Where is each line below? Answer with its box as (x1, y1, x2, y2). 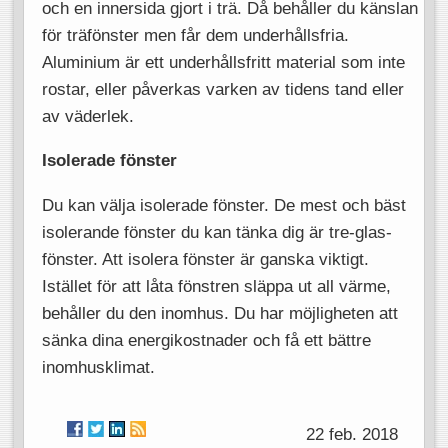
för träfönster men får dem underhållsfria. (41, 24, 349, 45)
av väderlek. (41, 105, 134, 126)
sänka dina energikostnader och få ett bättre (41, 329, 371, 350)
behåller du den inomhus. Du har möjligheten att (41, 302, 398, 323)
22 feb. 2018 (306, 423, 399, 444)
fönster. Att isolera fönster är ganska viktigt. (41, 248, 369, 269)
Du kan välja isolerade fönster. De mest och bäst (41, 194, 406, 215)
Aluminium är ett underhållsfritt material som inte (41, 51, 405, 72)
